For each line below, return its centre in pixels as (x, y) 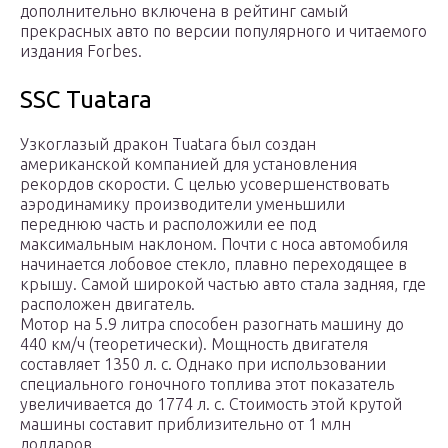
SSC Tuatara (86, 100)
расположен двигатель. (107, 304)
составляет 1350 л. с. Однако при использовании (203, 364)
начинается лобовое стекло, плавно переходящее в (213, 264)
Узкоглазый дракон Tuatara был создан (168, 144)
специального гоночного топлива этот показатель (207, 384)
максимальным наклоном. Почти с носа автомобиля (214, 244)
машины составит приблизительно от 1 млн (185, 424)
